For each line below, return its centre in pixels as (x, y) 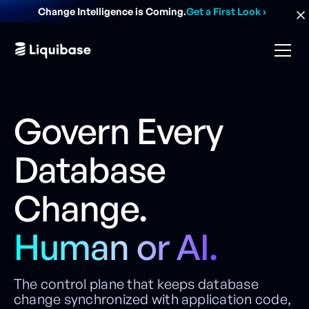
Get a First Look (223, 11)
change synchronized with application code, (153, 299)
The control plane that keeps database (136, 284)
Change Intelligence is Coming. (112, 11)
